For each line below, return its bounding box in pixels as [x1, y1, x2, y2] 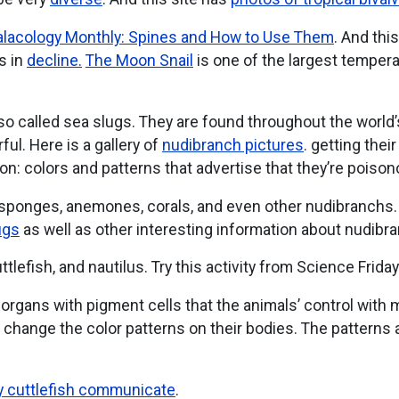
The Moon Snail [85, 52, 193, 70]
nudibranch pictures [161, 135, 304, 154]
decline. [26, 52, 82, 70]
